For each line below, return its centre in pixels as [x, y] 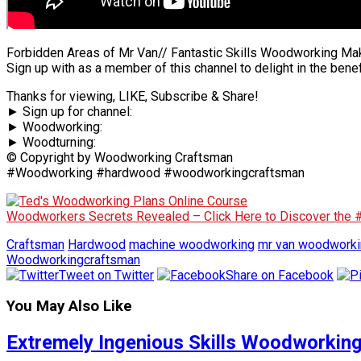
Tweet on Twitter [106, 275]
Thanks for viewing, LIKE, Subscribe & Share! [133, 96]
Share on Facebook [280, 275]
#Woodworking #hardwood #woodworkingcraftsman [156, 172]
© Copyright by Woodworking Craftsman [120, 157]
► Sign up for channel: [69, 111]
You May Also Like [69, 307]
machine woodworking [192, 244]
